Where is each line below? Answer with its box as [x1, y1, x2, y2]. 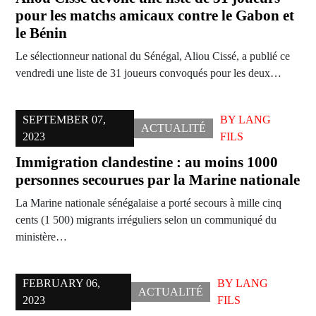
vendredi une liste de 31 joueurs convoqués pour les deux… [16, 67, 281, 80]
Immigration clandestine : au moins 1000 [16, 154, 278, 171]
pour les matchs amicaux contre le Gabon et [16, 7, 294, 25]
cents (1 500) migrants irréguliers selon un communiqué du [16, 214, 276, 226]
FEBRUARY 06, [23, 277, 100, 290]
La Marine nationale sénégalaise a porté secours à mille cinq [16, 197, 281, 209]
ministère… [16, 231, 67, 243]
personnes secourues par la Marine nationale [16, 171, 300, 189]
